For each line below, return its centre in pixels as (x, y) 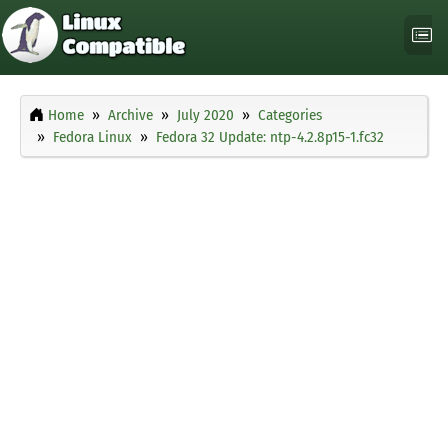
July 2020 (205, 115)
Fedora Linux (92, 137)
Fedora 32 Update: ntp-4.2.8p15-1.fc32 (270, 137)
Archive (130, 115)
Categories (290, 115)
